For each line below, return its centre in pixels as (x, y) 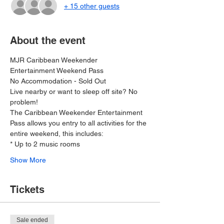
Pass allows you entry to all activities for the (79, 123)
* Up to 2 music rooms (45, 144)
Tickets (27, 189)
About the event (48, 40)
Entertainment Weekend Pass (57, 70)
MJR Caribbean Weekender (55, 60)
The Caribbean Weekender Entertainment (77, 112)
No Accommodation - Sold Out (59, 81)
